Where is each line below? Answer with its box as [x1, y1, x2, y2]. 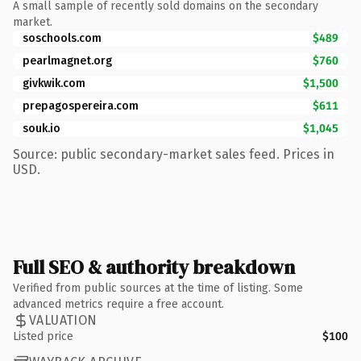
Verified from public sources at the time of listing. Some [13, 280, 303, 295]
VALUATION [29, 313, 98, 328]
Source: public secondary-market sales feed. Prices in [13, 146, 334, 162]
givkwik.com [23, 76, 85, 90]
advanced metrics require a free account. [13, 297, 224, 311]
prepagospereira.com [23, 98, 139, 113]
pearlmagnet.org [23, 53, 112, 68]
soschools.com [23, 31, 102, 45]
